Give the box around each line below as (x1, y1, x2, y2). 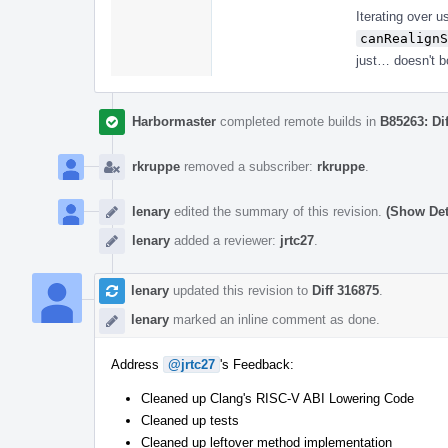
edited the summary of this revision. (170, 203, 386, 219)
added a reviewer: (170, 232, 280, 248)
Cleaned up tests (141, 412, 239, 428)
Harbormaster (132, 113, 216, 129)
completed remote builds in (216, 113, 380, 129)
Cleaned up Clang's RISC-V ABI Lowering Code (141, 390, 414, 406)
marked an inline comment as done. (169, 311, 380, 327)
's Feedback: (220, 356, 294, 372)
